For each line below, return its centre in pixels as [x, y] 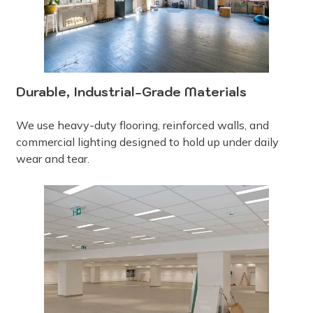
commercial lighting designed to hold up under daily [147, 141]
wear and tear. [53, 158]
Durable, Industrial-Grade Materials [131, 92]
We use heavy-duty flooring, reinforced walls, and [143, 125]
